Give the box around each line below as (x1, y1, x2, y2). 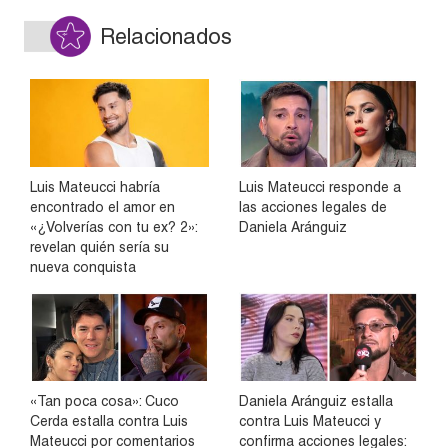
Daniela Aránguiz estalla (239, 392, 393, 409)
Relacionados (100, 23, 232, 49)
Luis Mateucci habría (30, 179, 160, 196)
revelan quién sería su (30, 239, 169, 256)
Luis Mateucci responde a (239, 179, 401, 196)
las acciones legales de (239, 199, 387, 216)
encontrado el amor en (30, 199, 175, 216)
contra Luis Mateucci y (239, 412, 381, 429)
